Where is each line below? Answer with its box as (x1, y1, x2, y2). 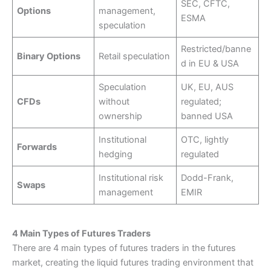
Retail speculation (99, 50, 171, 62)
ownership (99, 110, 143, 122)
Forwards (17, 141, 57, 152)
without (99, 96, 130, 107)
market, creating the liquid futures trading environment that (12, 257, 253, 269)
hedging (99, 148, 133, 160)
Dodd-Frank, (181, 172, 234, 183)
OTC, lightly (181, 134, 229, 145)
